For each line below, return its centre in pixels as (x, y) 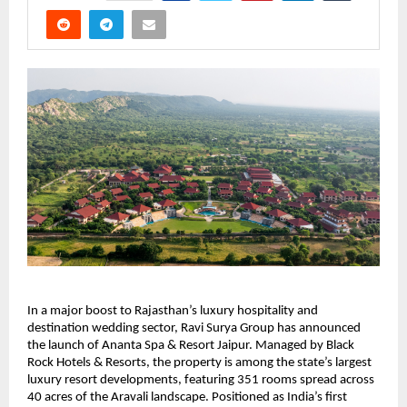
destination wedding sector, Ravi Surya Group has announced (194, 328)
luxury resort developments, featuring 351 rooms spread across (201, 380)
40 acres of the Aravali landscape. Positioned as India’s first (187, 397)
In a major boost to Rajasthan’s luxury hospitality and (173, 311)
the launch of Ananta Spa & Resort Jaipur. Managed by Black (191, 345)
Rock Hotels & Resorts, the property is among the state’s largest (199, 362)
